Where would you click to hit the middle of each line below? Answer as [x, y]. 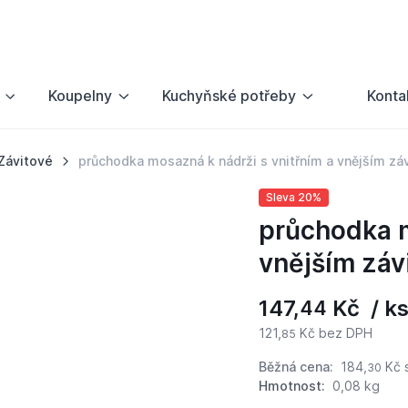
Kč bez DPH [334, 333]
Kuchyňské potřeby [229, 96]
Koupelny [80, 96]
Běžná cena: [297, 367]
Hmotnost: [291, 386]
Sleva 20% [293, 198]
